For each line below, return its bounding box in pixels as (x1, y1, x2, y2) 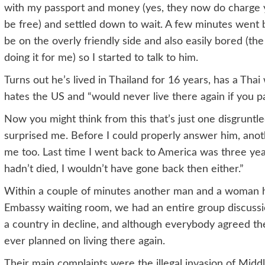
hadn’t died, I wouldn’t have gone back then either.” (4, 163, 244, 174)
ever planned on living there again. (4, 235, 165, 247)
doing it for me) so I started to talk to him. (4, 52, 198, 63)
